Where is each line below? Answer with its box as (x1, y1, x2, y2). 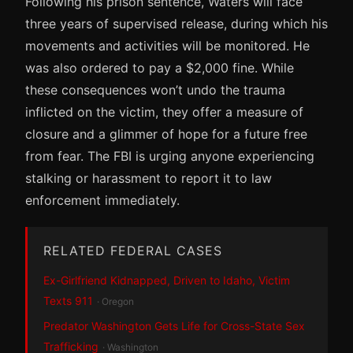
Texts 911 (43, 293, 93, 307)
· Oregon (97, 295, 134, 307)
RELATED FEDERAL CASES (43, 242, 222, 258)
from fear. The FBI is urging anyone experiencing (25, 147, 314, 164)
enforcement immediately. (25, 191, 180, 208)
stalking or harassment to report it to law (25, 169, 272, 186)
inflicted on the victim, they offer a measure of (25, 103, 303, 120)
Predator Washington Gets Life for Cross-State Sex (43, 318, 305, 333)
